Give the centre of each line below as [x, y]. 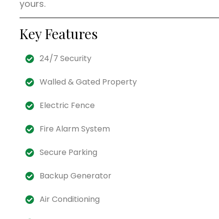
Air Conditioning [69, 199]
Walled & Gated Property [88, 82]
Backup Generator [75, 175]
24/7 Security [65, 58]
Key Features [59, 33]
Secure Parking [68, 152]
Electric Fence [67, 105]
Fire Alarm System [75, 129]
